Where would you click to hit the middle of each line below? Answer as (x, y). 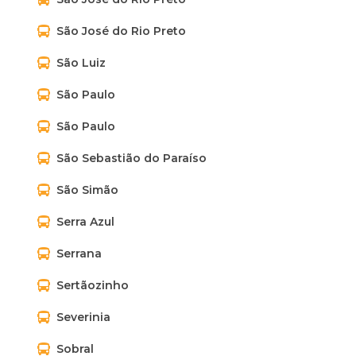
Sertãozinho (93, 285)
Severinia (83, 317)
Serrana (79, 253)
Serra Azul (85, 222)
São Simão (87, 190)
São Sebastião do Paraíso (132, 158)
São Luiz (81, 63)
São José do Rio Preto (121, 31)
